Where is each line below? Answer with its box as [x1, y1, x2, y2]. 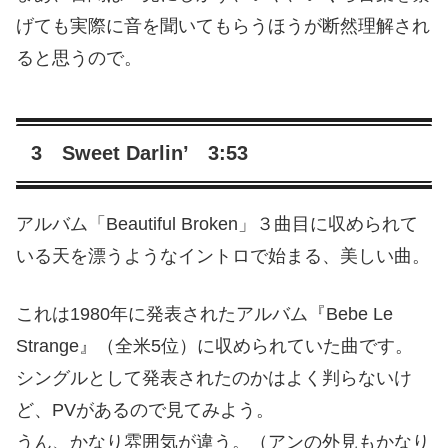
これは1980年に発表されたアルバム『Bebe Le [16, 303, 393, 324]
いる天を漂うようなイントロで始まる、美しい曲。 [16, 246, 430, 267]
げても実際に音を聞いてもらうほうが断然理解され [16, 16, 430, 37]
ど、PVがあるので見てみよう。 [16, 399, 274, 420]
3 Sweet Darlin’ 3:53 [31, 142, 248, 165]
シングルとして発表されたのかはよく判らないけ [16, 367, 412, 388]
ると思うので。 [16, 48, 142, 69]
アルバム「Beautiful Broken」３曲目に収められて [16, 214, 418, 235]
